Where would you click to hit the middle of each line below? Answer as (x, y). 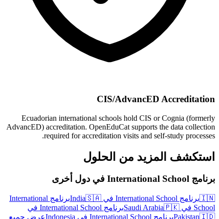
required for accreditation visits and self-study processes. (130, 136)
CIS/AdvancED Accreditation (156, 99)
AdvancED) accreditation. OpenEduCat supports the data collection (111, 127)
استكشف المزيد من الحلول (149, 157)
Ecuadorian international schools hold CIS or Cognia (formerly (118, 118)
